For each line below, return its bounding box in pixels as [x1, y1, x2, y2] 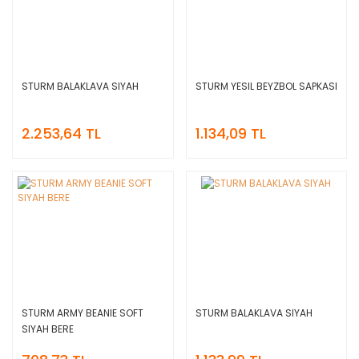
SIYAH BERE [22, 321, 74, 336]
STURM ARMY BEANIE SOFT [22, 305, 143, 320]
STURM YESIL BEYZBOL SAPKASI [195, 79, 337, 93]
